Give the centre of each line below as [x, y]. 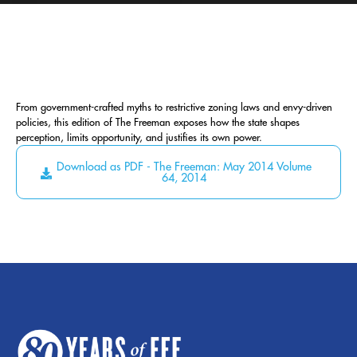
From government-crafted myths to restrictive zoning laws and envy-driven [174, 108]
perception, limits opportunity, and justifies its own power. [139, 138]
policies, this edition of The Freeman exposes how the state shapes [158, 123]
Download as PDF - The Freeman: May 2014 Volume [184, 167]
